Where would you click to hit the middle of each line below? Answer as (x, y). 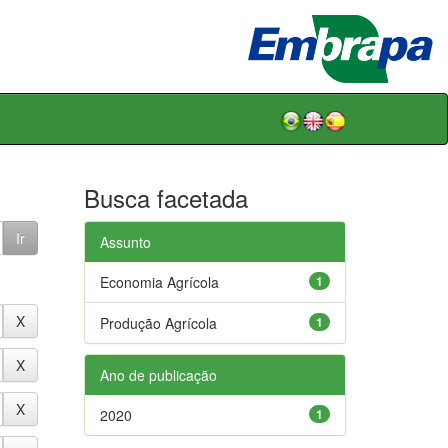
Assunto (125, 241)
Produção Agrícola (158, 322)
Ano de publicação (158, 374)
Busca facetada (165, 197)
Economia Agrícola (159, 281)
